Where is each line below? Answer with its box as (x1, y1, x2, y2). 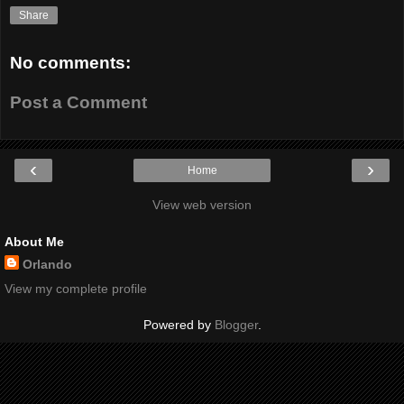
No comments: (10, 53, 131, 73)
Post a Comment (10, 92, 147, 112)
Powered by (142, 317, 215, 333)
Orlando (23, 257, 72, 272)
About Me (5, 234, 64, 250)
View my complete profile (5, 281, 147, 297)
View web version (152, 197, 252, 213)
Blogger (214, 317, 258, 333)
